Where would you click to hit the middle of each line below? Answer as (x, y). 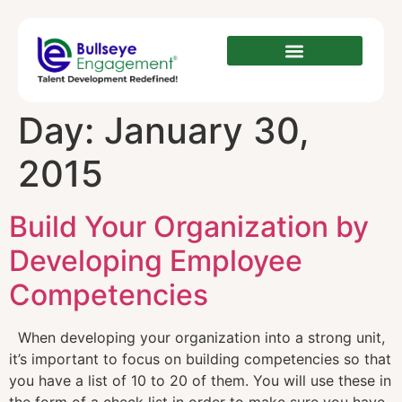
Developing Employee (156, 261)
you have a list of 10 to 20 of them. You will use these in (200, 381)
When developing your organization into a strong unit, (197, 338)
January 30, (207, 131)
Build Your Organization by (189, 227)
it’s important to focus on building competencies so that (200, 359)
